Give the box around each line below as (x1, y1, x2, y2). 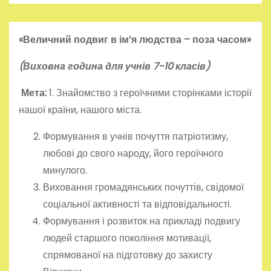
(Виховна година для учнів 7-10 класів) (19, 59, 210, 73)
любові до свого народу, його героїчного (43, 146, 223, 160)
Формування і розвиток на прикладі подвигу (43, 214, 240, 228)
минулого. (43, 163, 87, 177)
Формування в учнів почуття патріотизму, (43, 129, 228, 143)
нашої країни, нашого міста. (19, 103, 142, 117)
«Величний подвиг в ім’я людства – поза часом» (19, 33, 251, 47)
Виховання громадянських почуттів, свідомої (43, 180, 244, 194)
